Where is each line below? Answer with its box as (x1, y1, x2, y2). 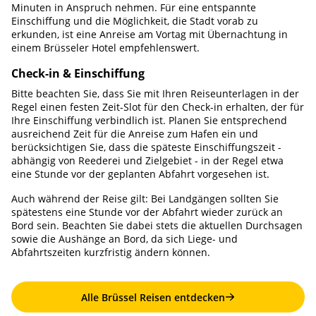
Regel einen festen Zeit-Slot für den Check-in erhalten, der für (11, 100, 304, 114)
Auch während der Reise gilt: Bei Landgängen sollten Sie (11, 192, 279, 205)
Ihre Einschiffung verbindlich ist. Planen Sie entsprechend (11, 114, 287, 127)
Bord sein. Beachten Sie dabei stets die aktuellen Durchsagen (11, 219, 303, 232)
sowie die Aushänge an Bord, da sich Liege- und (11, 232, 238, 245)
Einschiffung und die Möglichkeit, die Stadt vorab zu (11, 14, 258, 28)
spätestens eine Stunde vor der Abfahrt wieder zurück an (11, 205, 283, 219)
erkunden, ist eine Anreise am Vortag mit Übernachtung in (11, 28, 288, 41)
